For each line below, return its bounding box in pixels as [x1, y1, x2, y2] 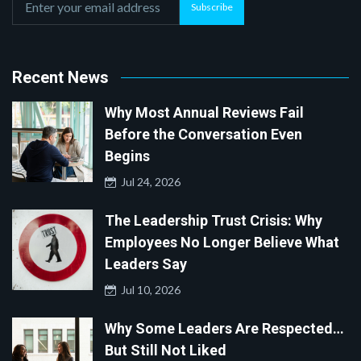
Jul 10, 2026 [116, 283, 180, 297]
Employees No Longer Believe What [105, 234, 339, 251]
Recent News [12, 68, 109, 88]
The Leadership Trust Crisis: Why [105, 212, 322, 230]
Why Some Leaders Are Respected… [105, 320, 344, 338]
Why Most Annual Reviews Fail [105, 104, 304, 122]
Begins [105, 147, 150, 165]
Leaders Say [105, 255, 187, 273]
